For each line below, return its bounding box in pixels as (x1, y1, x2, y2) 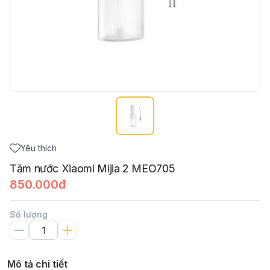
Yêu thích (20, 143, 57, 153)
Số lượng (10, 209, 48, 219)
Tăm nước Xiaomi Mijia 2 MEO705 (10, 162, 175, 175)
